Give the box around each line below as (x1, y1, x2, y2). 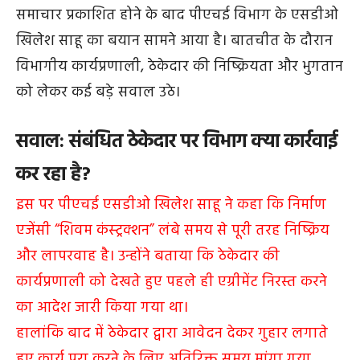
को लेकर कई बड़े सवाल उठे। (16, 80, 180, 104)
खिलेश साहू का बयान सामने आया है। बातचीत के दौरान (16, 28, 333, 53)
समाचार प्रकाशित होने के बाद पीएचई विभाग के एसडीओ (16, 2, 338, 27)
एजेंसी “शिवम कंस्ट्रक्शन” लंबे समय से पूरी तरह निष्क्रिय (16, 218, 329, 243)
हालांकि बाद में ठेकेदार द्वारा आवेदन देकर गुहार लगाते (16, 321, 328, 346)
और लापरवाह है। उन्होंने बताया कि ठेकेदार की (16, 243, 280, 268)
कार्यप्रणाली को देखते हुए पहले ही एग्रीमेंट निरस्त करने (16, 269, 327, 294)
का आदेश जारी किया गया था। (16, 295, 188, 320)
